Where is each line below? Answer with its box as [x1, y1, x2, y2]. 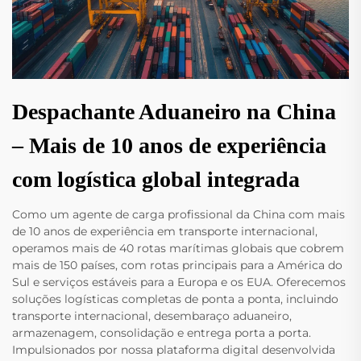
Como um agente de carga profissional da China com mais [12, 206, 345, 222]
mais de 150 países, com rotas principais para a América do [12, 257, 342, 272]
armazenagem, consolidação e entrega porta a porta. [12, 325, 311, 340]
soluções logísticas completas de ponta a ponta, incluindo [12, 291, 338, 306]
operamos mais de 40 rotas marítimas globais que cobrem [12, 240, 344, 255]
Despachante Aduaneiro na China [12, 98, 336, 124]
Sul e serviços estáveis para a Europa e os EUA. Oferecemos [12, 274, 346, 289]
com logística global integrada [12, 166, 300, 192]
